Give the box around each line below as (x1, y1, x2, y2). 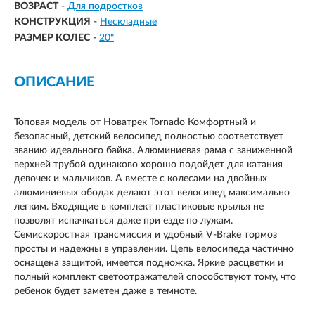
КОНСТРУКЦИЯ (14, 17, 91, 27)
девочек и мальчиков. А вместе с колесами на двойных (14, 173, 267, 184)
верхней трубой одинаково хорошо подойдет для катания (14, 159, 283, 169)
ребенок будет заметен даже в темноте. (14, 285, 197, 296)
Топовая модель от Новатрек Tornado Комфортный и (14, 117, 256, 127)
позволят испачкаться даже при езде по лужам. (14, 215, 233, 226)
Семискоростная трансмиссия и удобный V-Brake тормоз (14, 229, 277, 240)
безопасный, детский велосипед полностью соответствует (14, 131, 283, 141)
